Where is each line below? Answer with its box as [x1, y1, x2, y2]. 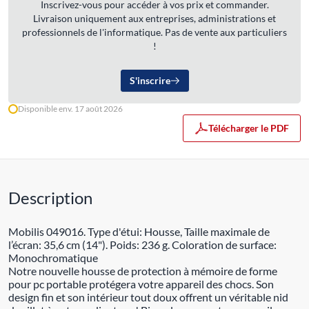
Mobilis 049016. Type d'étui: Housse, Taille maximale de [8, 225, 270, 238]
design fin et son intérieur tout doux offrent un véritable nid [8, 290, 288, 303]
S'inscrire [129, 74, 170, 86]
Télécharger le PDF [208, 122, 289, 134]
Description [8, 188, 92, 208]
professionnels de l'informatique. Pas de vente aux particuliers [22, 26, 287, 38]
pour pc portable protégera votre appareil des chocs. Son [8, 277, 274, 290]
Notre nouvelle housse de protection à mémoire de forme [8, 264, 277, 277]
